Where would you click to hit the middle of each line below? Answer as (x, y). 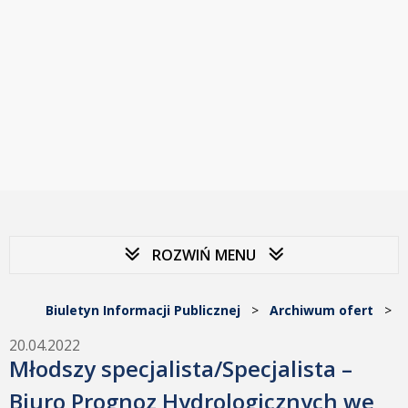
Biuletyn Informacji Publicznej (143, 310)
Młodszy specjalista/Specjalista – (181, 368)
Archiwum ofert (321, 310)
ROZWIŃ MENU (204, 255)
